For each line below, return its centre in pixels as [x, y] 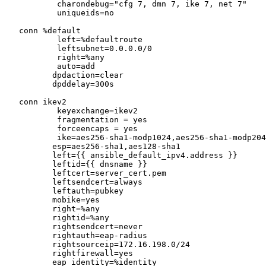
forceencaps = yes [31, 129]
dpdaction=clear [28, 75]
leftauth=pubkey [28, 191]
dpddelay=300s [28, 84]
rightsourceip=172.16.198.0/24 [28, 245]
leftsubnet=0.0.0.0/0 [31, 49]
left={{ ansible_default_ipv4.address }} [28, 156]
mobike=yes [28, 200]
